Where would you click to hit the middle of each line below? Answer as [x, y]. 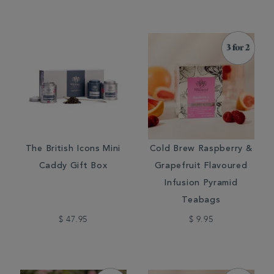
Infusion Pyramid [201, 183]
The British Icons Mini [73, 149]
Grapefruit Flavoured [201, 166]
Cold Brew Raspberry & [201, 149]
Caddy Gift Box [73, 166]
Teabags [201, 201]
